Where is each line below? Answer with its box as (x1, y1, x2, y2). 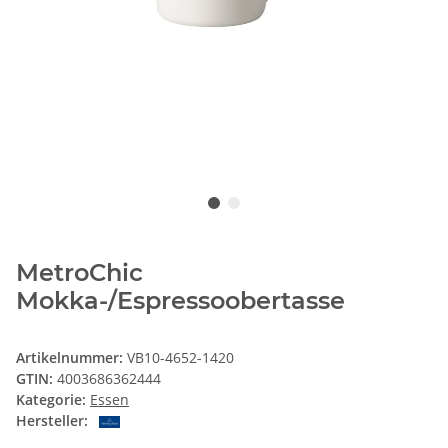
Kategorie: (16, 389, 90, 409)
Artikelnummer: (16, 347, 127, 367)
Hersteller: (16, 410, 88, 430)
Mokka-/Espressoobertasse (16, 285, 345, 315)
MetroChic (16, 257, 143, 287)
